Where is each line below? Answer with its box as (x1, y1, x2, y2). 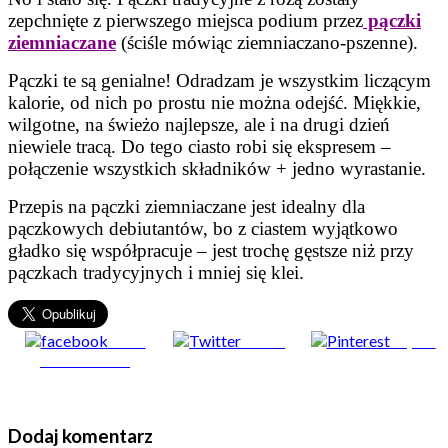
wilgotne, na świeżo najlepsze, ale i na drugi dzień (8, 113, 390, 135)
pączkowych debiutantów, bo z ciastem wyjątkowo (8, 217, 398, 239)
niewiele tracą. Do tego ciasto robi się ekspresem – (8, 135, 391, 157)
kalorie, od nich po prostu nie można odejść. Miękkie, (8, 91, 421, 113)
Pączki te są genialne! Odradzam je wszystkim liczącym (8, 69, 431, 91)
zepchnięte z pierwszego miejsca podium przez (8, 9, 363, 31)
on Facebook (40, 349, 130, 369)
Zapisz (389, 330, 436, 350)
